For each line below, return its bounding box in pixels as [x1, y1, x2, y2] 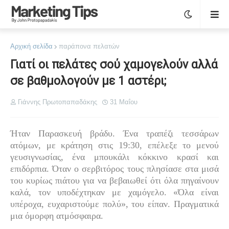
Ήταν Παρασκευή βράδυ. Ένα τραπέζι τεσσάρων [10, 128, 219, 139]
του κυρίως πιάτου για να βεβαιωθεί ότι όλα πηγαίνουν [10, 175, 219, 186]
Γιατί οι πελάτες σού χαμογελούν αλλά [10, 58, 218, 72]
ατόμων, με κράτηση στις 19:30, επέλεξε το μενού [10, 140, 219, 150]
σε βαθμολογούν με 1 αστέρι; [10, 74, 166, 88]
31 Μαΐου [110, 98, 138, 106]
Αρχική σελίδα [10, 42, 53, 50]
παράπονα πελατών [59, 42, 120, 50]
